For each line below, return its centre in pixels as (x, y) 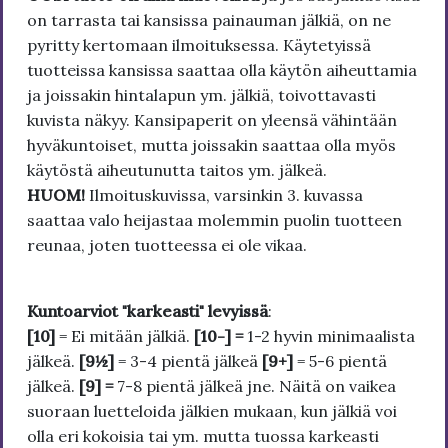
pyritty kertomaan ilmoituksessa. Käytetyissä (199, 45)
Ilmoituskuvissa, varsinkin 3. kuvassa (224, 195)
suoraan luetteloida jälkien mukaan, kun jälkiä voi (212, 411)
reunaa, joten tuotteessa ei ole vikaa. (167, 245)
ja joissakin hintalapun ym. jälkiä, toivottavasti (201, 95)
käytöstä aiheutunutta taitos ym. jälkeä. (179, 170)
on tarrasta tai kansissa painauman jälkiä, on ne (209, 20)
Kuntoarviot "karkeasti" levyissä (147, 311)
